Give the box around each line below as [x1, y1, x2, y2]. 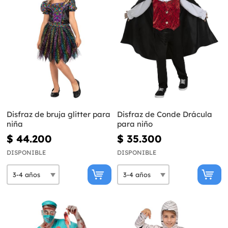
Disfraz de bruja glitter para [7, 109, 110, 120]
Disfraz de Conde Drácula [117, 109, 212, 120]
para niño [117, 119, 153, 129]
